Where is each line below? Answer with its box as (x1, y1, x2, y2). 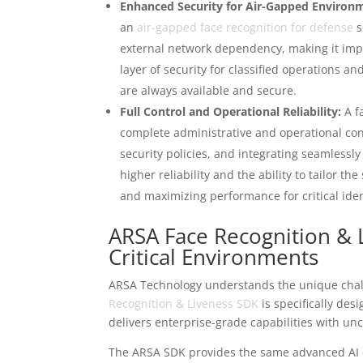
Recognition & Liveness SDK (109, 296, 259, 312)
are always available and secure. (120, 83, 297, 99)
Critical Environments (109, 242, 319, 272)
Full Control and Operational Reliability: (120, 104, 342, 120)
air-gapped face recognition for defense (137, 19, 354, 36)
